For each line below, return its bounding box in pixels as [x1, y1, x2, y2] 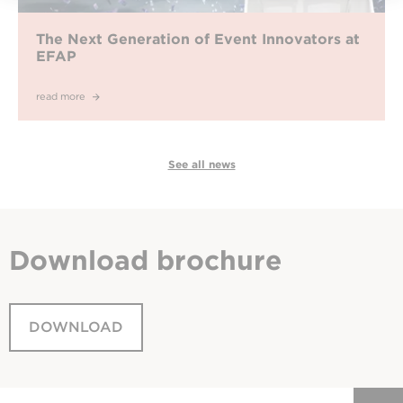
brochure [157, 243, 282, 276]
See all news [167, 157, 236, 171]
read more [36, 89, 88, 103]
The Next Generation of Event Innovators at [36, 30, 360, 48]
